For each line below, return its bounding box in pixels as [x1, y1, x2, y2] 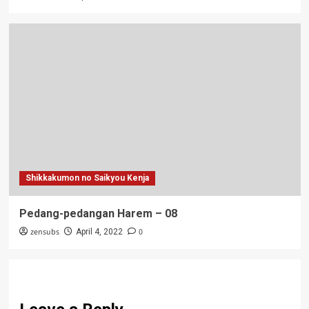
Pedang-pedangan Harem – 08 [19, 206, 177, 220]
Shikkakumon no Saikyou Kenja [25, 172, 149, 183]
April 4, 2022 [75, 226, 123, 237]
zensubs [30, 226, 59, 238]
